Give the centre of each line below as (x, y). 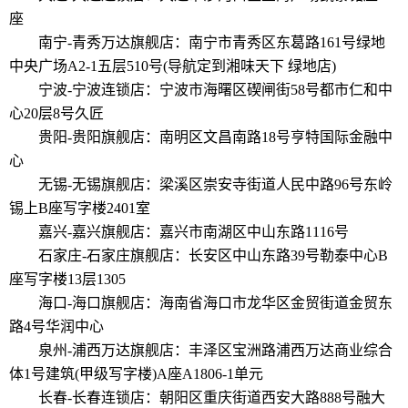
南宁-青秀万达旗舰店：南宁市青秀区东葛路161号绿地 (212, 42)
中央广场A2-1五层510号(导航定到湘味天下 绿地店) (173, 66)
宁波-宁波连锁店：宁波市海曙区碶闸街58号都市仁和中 (215, 89)
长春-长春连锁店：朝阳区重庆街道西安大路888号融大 (212, 397)
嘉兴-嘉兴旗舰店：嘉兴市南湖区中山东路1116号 (194, 231)
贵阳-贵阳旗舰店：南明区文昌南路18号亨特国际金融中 (215, 137)
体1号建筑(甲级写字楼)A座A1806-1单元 (136, 373)
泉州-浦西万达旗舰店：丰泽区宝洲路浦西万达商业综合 (215, 350)
